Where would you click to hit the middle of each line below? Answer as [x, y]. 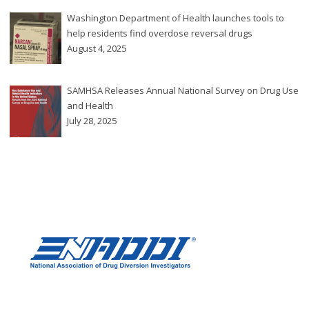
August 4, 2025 [97, 48]
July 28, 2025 [92, 121]
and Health [90, 106]
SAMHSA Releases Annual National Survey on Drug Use [183, 91]
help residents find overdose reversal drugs [160, 33]
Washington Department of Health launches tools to [176, 18]
